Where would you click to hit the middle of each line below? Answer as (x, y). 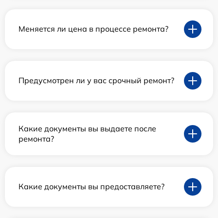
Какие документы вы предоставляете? (91, 187)
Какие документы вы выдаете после (87, 128)
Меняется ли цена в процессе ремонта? (93, 29)
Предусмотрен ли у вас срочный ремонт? (96, 81)
